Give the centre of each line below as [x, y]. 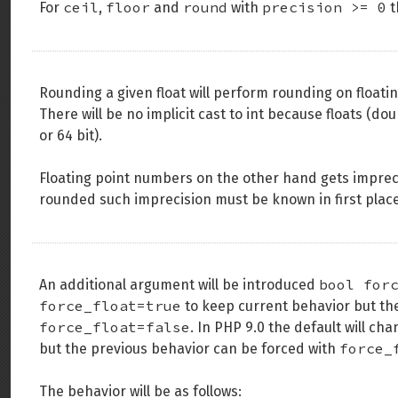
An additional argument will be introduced [179, 285]
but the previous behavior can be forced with [189, 349]
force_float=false [115, 327]
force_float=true [110, 306]
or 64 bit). [71, 135]
